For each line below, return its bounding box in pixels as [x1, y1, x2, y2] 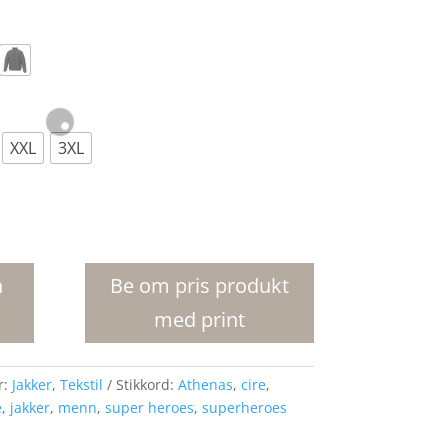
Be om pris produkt [109, 272, 289, 300]
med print [153, 306, 245, 334]
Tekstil [59, 375, 103, 395]
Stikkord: [115, 375, 178, 395]
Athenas [177, 375, 233, 395]
